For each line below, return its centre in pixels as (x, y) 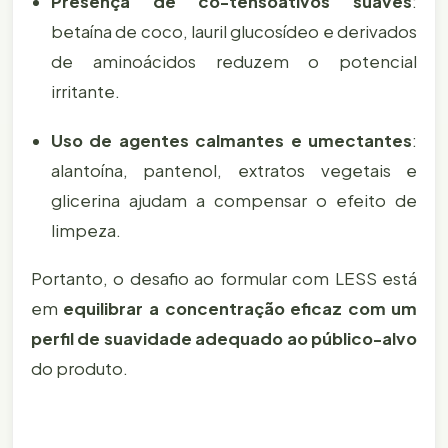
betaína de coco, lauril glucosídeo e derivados (234, 32)
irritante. (85, 92)
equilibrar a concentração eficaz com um (240, 308)
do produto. (79, 368)
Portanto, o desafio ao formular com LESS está (224, 278)
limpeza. (85, 230)
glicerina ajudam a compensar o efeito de (234, 200)
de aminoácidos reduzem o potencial (234, 62)
